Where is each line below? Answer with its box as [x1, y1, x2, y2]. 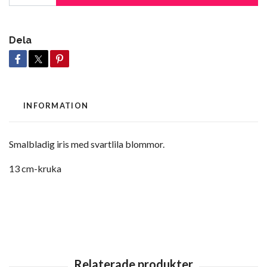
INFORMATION [23, 101, 89, 111]
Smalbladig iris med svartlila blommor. [9, 138, 166, 150]
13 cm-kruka [9, 163, 61, 175]
